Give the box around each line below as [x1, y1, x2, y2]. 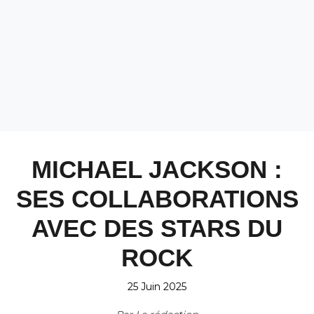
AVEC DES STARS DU [32, 214, 282, 242]
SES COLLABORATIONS [15, 185, 299, 212]
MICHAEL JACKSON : [32, 156, 282, 183]
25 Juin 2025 [128, 280, 186, 293]
